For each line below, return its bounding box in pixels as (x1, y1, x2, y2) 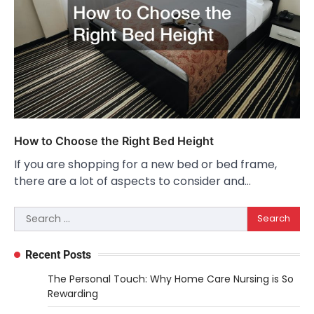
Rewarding (48, 286, 98, 301)
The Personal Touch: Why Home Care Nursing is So (48, 271, 294, 286)
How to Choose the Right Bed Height (14, 133, 214, 148)
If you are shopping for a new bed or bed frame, (14, 156, 277, 172)
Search (13, 205, 53, 222)
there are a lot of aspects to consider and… (14, 172, 251, 189)
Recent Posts (25, 247, 91, 261)
